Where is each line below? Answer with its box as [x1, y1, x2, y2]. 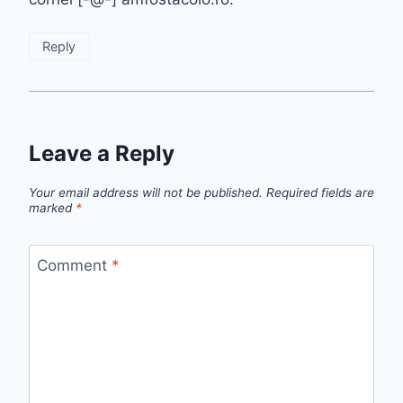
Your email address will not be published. [29, 185, 263, 201]
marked [29, 201, 76, 216]
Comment [36, 255, 112, 274]
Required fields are [266, 185, 374, 201]
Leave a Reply [29, 139, 175, 166]
